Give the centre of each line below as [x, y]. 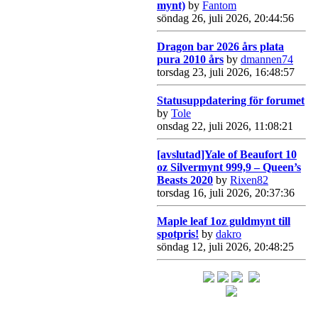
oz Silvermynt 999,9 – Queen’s [229, 167]
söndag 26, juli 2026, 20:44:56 [225, 18]
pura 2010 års [190, 59]
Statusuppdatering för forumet [231, 100]
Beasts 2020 [185, 180]
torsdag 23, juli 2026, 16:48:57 [226, 72]
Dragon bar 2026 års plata [220, 46]
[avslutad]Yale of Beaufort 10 [227, 154]
